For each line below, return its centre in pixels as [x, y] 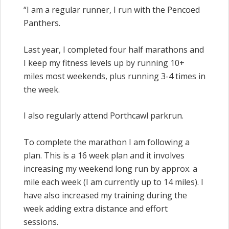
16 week [93, 155]
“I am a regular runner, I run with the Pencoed [112, 9]
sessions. [42, 222]
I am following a [158, 142]
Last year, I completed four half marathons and [114, 49]
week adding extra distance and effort [96, 208]
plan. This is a [51, 155]
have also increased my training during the [105, 195]
